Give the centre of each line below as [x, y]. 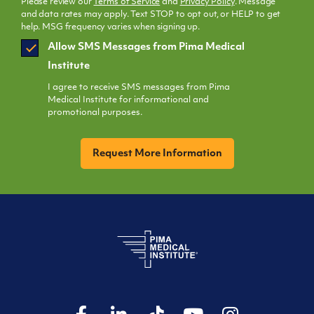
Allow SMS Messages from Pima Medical [146, 47]
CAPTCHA [43, 135]
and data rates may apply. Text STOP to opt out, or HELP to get [151, 14]
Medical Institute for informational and [128, 100]
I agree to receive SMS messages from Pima [139, 87]
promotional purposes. [95, 112]
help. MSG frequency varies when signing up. [110, 27]
